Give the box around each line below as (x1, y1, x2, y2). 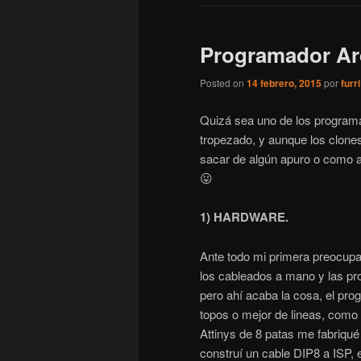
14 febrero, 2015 (247, 76, 322, 91)
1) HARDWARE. (200, 208, 288, 226)
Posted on (200, 76, 247, 90)
